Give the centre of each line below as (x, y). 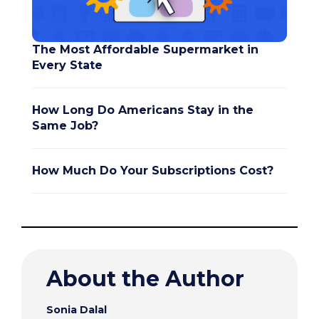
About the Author (145, 278)
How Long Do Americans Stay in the (143, 110)
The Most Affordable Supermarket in (145, 49)
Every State (67, 65)
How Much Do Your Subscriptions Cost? (153, 170)
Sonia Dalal (77, 309)
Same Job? (65, 125)
